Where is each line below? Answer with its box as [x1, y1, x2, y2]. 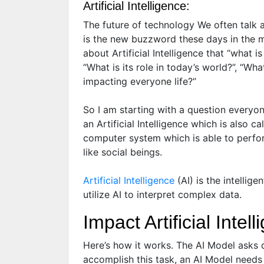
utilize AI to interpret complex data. [83, 189, 242, 201]
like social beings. [83, 146, 162, 159]
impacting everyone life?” [83, 75, 196, 88]
